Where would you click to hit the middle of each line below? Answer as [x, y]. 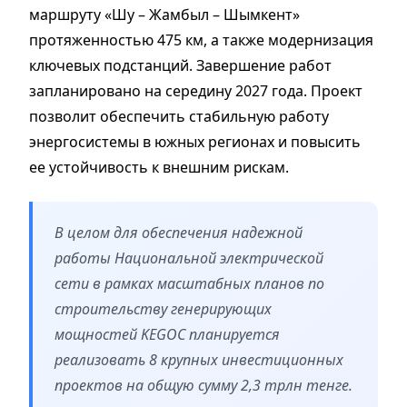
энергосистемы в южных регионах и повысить [195, 141]
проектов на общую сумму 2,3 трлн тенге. [203, 385]
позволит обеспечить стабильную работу [179, 116]
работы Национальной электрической [189, 258]
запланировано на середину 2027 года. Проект [196, 90]
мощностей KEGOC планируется [167, 334]
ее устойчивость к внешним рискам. [159, 167]
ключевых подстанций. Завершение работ [180, 65]
